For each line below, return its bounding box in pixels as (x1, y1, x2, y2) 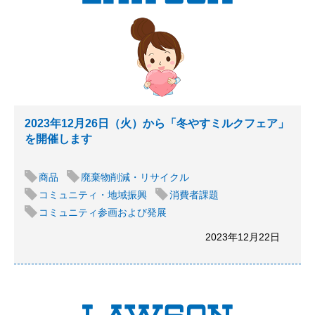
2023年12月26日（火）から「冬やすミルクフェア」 (25, 117, 289, 129)
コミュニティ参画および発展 (39, 207, 167, 218)
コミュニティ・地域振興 (39, 189, 147, 200)
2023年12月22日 (205, 231, 280, 243)
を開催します (25, 133, 92, 145)
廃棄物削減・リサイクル (81, 172, 189, 183)
